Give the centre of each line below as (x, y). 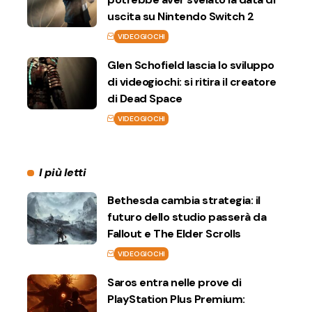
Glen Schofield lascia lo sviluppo (191, 65)
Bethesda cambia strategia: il (184, 201)
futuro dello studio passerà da (187, 217)
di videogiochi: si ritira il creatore (192, 82)
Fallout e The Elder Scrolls (174, 234)
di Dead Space (145, 99)
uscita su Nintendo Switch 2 (181, 17)
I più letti (62, 173)
